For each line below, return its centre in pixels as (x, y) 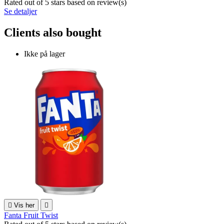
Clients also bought (53, 32)
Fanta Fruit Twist (31, 215)
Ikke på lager (44, 53)
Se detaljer (20, 11)
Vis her (24, 205)
